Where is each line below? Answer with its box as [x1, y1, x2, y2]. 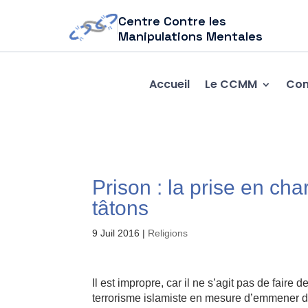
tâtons [92, 197, 149, 219]
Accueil [148, 76, 190, 92]
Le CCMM [204, 76, 257, 92]
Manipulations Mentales [118, 28, 263, 44]
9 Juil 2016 [92, 228, 140, 239]
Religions [148, 228, 188, 239]
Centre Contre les [118, 13, 227, 29]
